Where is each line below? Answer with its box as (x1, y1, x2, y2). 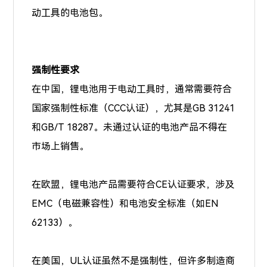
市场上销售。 (32, 140, 89, 152)
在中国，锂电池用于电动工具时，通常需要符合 (32, 83, 232, 95)
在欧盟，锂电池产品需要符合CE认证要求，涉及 (32, 178, 235, 190)
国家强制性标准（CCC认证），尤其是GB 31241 (32, 102, 235, 114)
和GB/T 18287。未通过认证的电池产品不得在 (32, 121, 228, 133)
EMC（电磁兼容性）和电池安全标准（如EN (32, 197, 219, 209)
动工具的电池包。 (32, 7, 108, 18)
